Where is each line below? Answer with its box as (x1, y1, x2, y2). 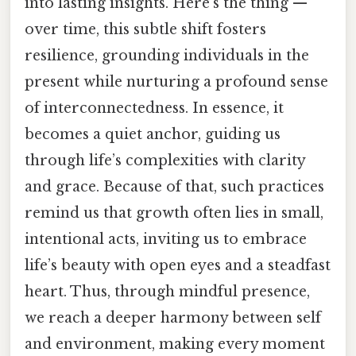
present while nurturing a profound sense (25, 72, 328, 91)
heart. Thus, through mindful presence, (25, 282, 310, 300)
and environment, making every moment (25, 335, 325, 353)
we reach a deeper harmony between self (25, 308, 321, 327)
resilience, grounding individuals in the (25, 46, 309, 64)
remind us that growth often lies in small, (25, 203, 323, 222)
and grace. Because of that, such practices (25, 177, 324, 195)
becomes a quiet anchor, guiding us (25, 125, 281, 143)
